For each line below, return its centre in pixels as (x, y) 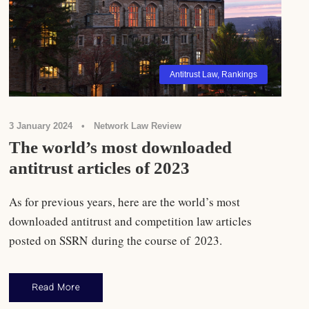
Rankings (239, 75)
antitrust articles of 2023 (100, 168)
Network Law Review (138, 126)
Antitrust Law (193, 75)
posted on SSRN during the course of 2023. (116, 241)
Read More (56, 288)
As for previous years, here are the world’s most (125, 202)
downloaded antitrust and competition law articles (131, 221)
